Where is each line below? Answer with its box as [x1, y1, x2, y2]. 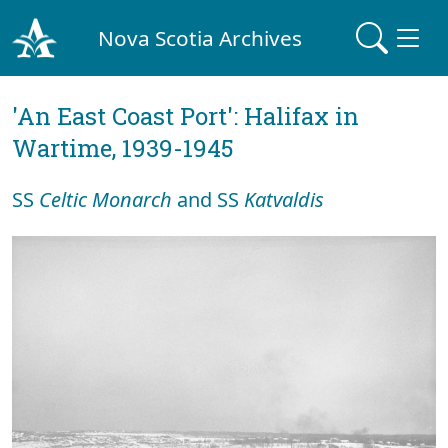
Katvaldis [244, 186, 324, 213]
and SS [172, 186, 244, 213]
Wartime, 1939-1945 [12, 132, 234, 164]
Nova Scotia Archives [98, 23, 303, 52]
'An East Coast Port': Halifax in [12, 100, 359, 132]
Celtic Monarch [39, 186, 172, 213]
